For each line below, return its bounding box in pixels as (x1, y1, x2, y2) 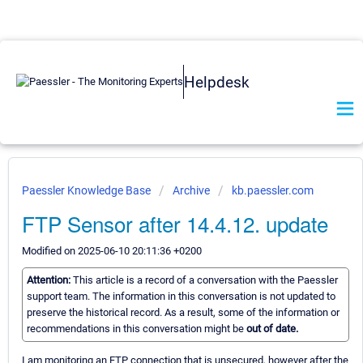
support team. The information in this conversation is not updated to (27, 290, 335, 303)
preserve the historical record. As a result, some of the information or (27, 306, 340, 319)
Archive (173, 184, 210, 197)
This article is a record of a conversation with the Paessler (73, 274, 338, 287)
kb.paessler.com (232, 184, 314, 197)
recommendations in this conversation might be (27, 322, 246, 335)
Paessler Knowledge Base (22, 184, 153, 197)
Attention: (27, 274, 73, 287)
